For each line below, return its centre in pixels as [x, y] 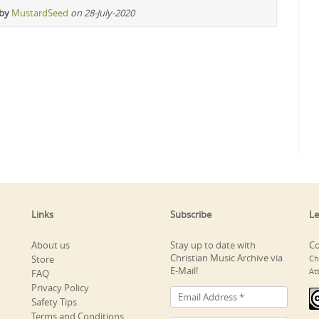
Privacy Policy [60, 287]
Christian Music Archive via [226, 257]
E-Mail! [184, 270]
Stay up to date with [213, 245]
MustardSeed [40, 12]
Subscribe [191, 214]
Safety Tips [54, 302]
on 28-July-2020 [103, 12]
